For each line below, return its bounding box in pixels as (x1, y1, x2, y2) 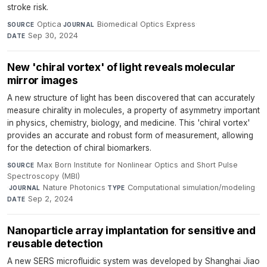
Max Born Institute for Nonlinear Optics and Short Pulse (36, 160, 238, 170)
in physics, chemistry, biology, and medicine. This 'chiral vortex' (7, 118, 250, 128)
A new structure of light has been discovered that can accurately (7, 93, 255, 103)
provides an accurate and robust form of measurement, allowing (7, 131, 253, 141)
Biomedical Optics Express (97, 20, 196, 29)
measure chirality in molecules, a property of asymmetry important (7, 105, 260, 116)
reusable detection (7, 237, 103, 250)
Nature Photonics (43, 183, 106, 193)
